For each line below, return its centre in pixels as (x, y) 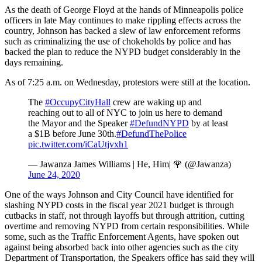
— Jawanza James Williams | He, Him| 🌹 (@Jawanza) (130, 164)
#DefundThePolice (151, 133)
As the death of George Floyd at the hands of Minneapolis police (124, 9)
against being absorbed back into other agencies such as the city (122, 247)
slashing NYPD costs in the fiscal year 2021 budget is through (119, 205)
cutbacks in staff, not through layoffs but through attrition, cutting (125, 215)
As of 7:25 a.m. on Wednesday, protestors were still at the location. (127, 82)
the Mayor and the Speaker (79, 123)
